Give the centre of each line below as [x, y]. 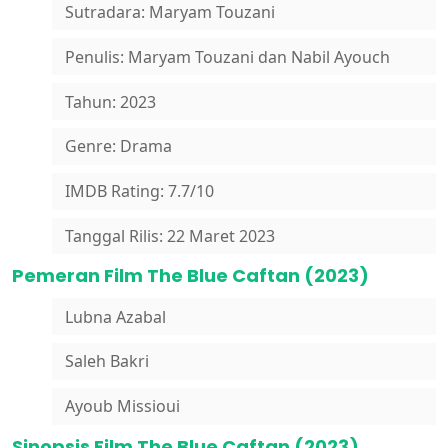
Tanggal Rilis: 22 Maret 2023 [169, 235]
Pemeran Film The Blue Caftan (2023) [190, 276]
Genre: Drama [118, 146]
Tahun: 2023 [110, 101]
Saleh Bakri [106, 361]
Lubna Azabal [115, 316]
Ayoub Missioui [122, 406]
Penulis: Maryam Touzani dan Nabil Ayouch [227, 56]
